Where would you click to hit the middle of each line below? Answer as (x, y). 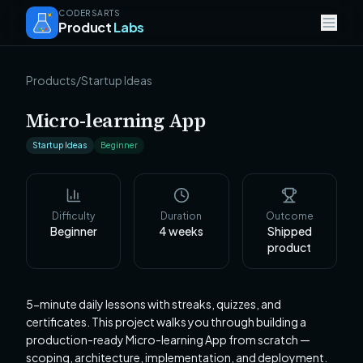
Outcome (289, 216)
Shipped (289, 231)
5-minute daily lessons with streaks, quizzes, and (154, 304)
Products (51, 80)
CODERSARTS (89, 13)
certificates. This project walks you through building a (166, 322)
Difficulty (74, 216)
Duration (181, 216)
